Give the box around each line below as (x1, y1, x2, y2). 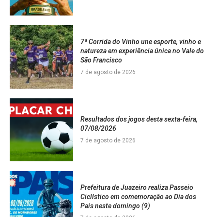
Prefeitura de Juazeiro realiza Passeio (80, 184, 193, 192)
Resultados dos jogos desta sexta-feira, (80, 115, 198, 124)
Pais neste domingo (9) (80, 202, 150, 210)
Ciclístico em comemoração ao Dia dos (80, 193, 196, 201)
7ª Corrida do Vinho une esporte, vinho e (80, 38, 201, 46)
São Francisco (80, 56, 122, 64)
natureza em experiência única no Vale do (80, 47, 204, 55)
